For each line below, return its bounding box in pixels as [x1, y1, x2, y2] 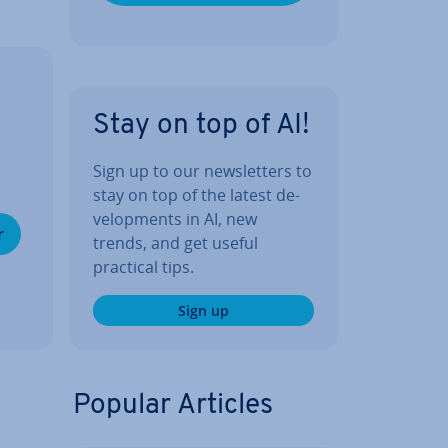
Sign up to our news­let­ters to [93, 160, 312, 182]
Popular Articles [73, 392, 273, 420]
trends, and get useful [93, 232, 258, 254]
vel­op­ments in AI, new [93, 208, 257, 230]
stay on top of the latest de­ [93, 184, 300, 206]
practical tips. [93, 256, 194, 278]
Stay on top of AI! [93, 112, 310, 140]
